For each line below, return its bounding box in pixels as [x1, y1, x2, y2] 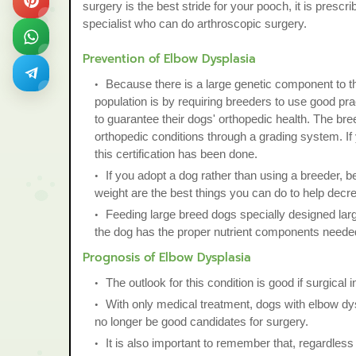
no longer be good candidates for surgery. [95, 315, 308, 328]
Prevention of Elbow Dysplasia [83, 50, 256, 68]
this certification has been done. [95, 147, 257, 161]
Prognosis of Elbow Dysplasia [83, 249, 251, 266]
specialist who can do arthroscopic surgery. [83, 17, 307, 30]
